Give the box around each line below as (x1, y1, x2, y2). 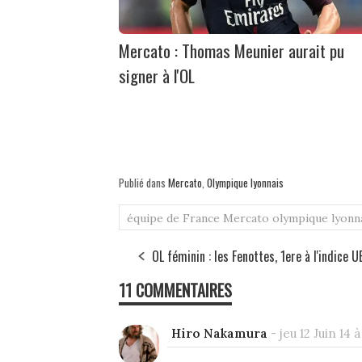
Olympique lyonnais (207, 175, 284, 192)
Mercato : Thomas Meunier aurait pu (119, 38, 344, 64)
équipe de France (127, 211, 220, 226)
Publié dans (119, 175, 168, 192)
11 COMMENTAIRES (119, 278, 232, 303)
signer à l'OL (119, 63, 195, 89)
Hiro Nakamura (171, 326, 267, 342)
